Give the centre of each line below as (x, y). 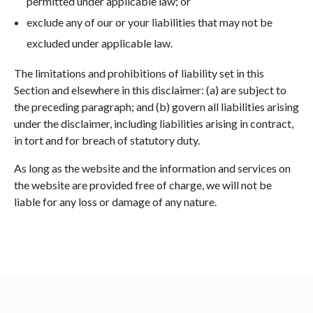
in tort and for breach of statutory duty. (107, 140)
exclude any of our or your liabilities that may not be (149, 22)
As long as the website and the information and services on (152, 168)
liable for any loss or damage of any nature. (115, 201)
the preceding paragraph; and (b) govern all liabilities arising (156, 106)
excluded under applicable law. (99, 43)
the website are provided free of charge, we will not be (143, 184)
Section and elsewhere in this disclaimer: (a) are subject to (150, 89)
